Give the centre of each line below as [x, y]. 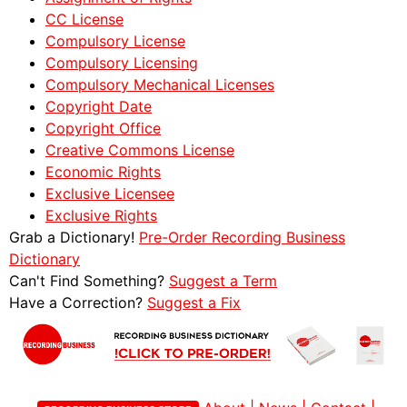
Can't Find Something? [89, 281]
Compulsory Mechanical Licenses [160, 85]
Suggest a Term [223, 281]
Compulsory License [115, 41]
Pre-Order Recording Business [242, 238]
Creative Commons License [140, 150]
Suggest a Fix [194, 303]
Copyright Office [103, 129]
